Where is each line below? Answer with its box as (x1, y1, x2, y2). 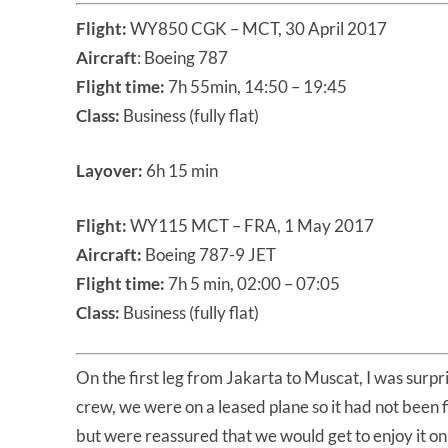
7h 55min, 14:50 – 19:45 (165, 75, 347, 97)
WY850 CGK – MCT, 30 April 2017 (127, 17, 387, 39)
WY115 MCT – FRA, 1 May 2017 (127, 214, 374, 236)
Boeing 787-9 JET (142, 243, 276, 265)
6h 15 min (143, 159, 218, 181)
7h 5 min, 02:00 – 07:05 (165, 272, 340, 294)
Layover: (76, 159, 143, 181)
